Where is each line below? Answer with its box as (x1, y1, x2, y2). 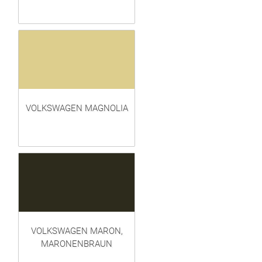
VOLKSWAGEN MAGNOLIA (25, 103, 128, 114)
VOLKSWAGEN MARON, (30, 226, 123, 237)
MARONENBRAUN (41, 239, 112, 250)
